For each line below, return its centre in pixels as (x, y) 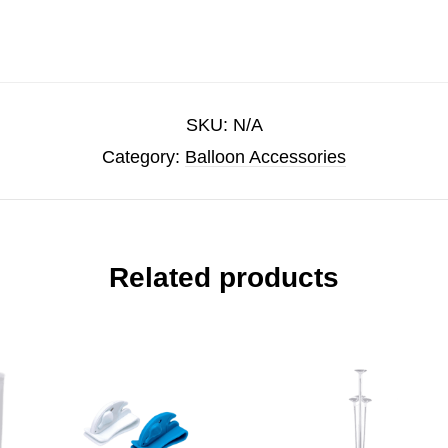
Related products (224, 277)
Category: (143, 157)
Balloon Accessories (265, 157)
